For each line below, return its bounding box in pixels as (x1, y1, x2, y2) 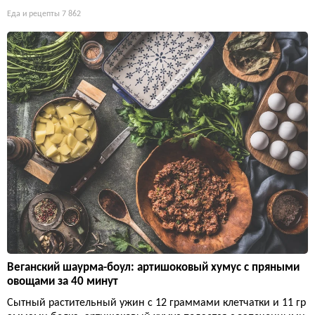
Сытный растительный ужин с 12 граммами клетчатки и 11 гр (7, 297, 306, 309)
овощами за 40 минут (7, 275, 118, 288)
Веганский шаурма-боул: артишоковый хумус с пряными (7, 261, 300, 274)
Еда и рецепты (7, 10, 60, 19)
